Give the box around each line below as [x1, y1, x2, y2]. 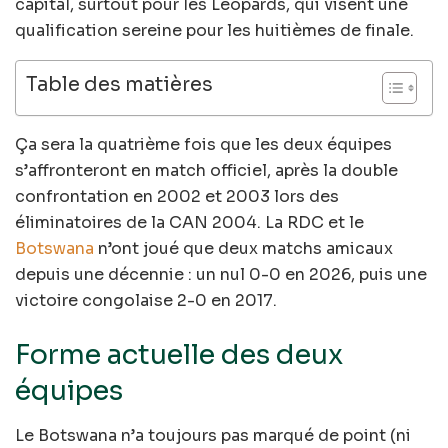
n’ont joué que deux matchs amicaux [94, 238, 393, 260]
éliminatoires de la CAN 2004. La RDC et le [15, 212, 364, 234]
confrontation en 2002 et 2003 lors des [15, 186, 339, 208]
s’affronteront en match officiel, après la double [15, 160, 398, 182]
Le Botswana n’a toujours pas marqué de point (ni [15, 424, 411, 446]
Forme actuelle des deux [15, 338, 343, 373]
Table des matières [26, 72, 213, 98]
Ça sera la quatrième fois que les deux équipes [15, 134, 392, 156]
